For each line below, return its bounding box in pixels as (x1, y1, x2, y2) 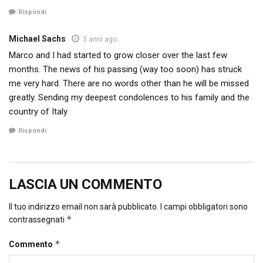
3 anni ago (83, 35, 117, 43)
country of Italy (9, 106, 68, 117)
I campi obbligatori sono (160, 202, 248, 212)
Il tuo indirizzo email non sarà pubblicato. (9, 202, 159, 212)
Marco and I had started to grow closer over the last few (9, 49, 227, 60)
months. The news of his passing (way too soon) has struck (9, 63, 242, 75)
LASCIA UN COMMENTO (9, 176, 162, 193)
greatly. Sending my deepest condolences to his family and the (9, 92, 249, 103)
